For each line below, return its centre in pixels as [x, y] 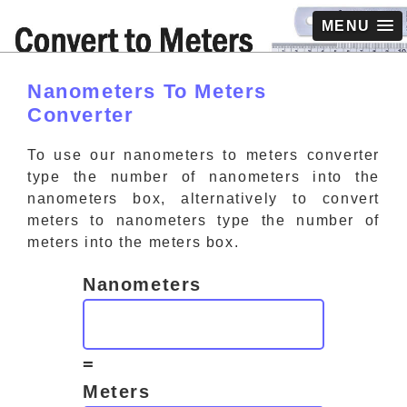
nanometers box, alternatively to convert [203, 198]
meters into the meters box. [134, 242]
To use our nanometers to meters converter [203, 154]
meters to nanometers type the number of [203, 220]
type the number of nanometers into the [203, 176]
